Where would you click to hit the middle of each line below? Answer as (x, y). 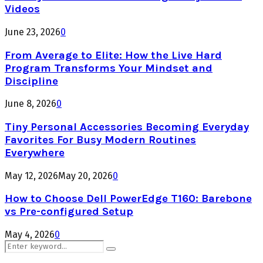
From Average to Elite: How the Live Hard (113, 55)
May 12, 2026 (31, 176)
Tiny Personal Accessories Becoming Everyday (127, 127)
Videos (22, 9)
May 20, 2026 (85, 176)
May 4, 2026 (30, 235)
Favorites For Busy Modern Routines (100, 139)
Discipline (31, 81)
